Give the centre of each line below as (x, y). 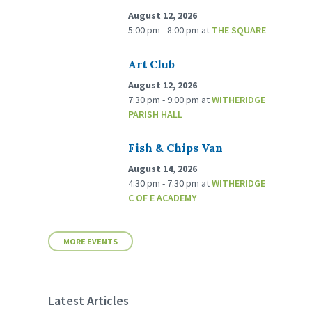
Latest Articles (89, 301)
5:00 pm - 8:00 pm (165, 30)
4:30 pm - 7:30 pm (165, 184)
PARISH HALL (156, 115)
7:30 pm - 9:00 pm (165, 100)
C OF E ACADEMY (163, 198)
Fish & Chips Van (176, 148)
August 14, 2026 (163, 169)
